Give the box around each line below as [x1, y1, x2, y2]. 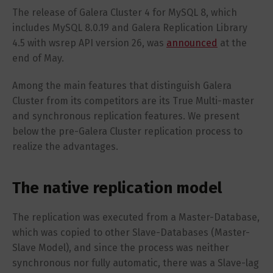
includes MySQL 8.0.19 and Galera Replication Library [12, 21, 247, 34]
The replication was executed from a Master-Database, [12, 211, 260, 223]
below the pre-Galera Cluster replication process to [12, 125, 243, 137]
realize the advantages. [12, 140, 118, 152]
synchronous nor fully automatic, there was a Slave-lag [12, 257, 259, 269]
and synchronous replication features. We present [12, 110, 239, 122]
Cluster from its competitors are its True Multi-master [12, 94, 254, 107]
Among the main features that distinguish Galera [12, 79, 232, 91]
